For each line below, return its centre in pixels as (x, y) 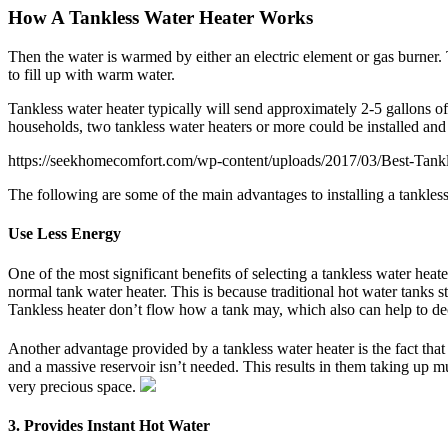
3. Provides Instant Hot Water (109, 426)
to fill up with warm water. (91, 75)
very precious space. (74, 386)
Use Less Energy (64, 234)
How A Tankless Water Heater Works (160, 18)
